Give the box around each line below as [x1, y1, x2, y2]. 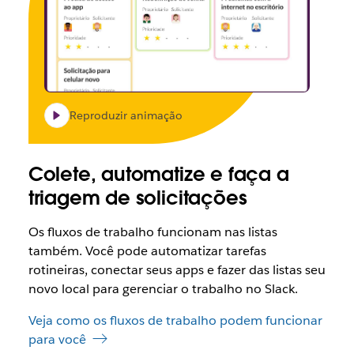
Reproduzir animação [69, 108, 183, 123]
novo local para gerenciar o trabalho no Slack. [28, 281, 298, 298]
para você [28, 331, 86, 348]
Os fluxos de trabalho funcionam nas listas [28, 224, 277, 241]
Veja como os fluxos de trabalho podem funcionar [28, 312, 322, 330]
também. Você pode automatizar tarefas [28, 243, 266, 260]
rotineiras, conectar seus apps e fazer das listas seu [28, 262, 326, 279]
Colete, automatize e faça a [28, 162, 289, 187]
